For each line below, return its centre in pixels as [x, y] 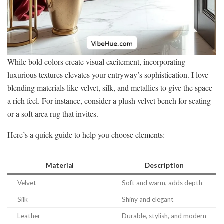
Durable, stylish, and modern [164, 216]
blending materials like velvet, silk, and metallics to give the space [110, 87]
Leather [29, 216]
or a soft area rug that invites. [53, 113]
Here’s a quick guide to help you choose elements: [86, 134]
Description [164, 165]
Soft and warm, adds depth [162, 183]
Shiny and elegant [148, 199]
